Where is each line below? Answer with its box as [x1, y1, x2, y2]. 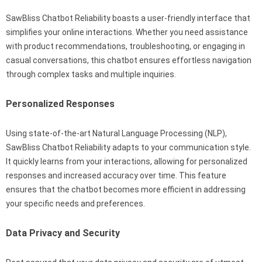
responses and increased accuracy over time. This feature [6, 170, 226, 180]
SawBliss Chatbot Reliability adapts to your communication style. [6, 142, 251, 152]
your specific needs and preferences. [6, 198, 145, 208]
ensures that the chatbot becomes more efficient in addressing [6, 184, 246, 194]
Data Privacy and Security [6, 227, 120, 239]
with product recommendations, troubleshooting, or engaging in [6, 41, 245, 51]
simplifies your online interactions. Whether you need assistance [6, 27, 248, 37]
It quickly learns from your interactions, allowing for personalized [6, 156, 247, 166]
